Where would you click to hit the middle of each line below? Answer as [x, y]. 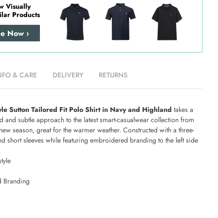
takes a [183, 109]
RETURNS [113, 75]
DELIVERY [68, 75]
